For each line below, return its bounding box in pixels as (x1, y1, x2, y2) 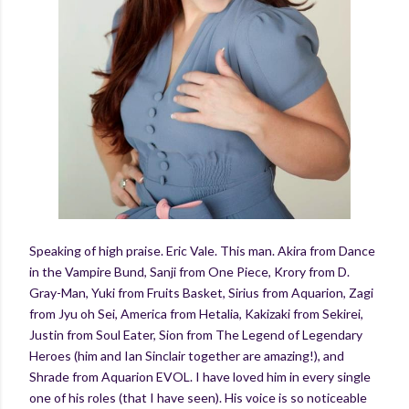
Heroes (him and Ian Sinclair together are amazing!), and (29, 348, 344, 364)
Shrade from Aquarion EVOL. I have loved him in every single (29, 369, 371, 385)
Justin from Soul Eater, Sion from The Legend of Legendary (29, 327, 362, 343)
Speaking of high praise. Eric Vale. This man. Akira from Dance (29, 243, 375, 259)
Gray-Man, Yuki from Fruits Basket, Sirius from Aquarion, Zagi (29, 285, 373, 301)
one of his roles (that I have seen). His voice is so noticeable (29, 390, 367, 406)
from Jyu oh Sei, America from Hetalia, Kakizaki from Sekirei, (29, 306, 363, 322)
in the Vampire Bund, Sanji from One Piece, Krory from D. (29, 264, 350, 280)
